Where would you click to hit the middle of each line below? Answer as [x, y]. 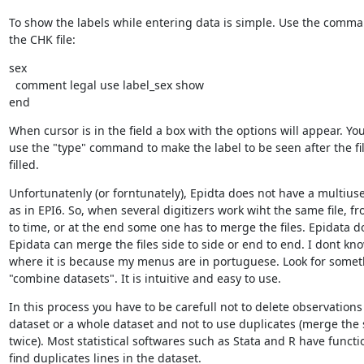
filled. [24, 164]
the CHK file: [42, 39]
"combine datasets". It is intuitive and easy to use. [145, 278]
